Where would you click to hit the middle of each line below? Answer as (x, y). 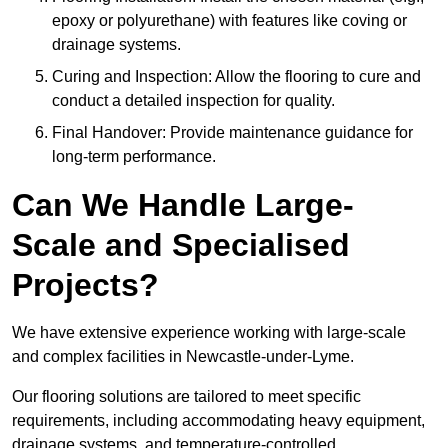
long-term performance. (134, 157)
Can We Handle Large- (183, 205)
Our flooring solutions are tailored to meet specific (186, 397)
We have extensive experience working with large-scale (209, 333)
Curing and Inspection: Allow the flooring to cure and (236, 77)
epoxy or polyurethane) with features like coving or (229, 21)
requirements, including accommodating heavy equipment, (218, 421)
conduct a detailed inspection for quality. (193, 101)
